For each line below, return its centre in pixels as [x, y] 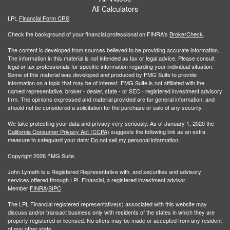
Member [19, 188]
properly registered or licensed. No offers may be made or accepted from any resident [115, 221]
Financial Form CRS [44, 18]
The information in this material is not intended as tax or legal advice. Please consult [111, 58]
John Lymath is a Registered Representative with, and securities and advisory [104, 172]
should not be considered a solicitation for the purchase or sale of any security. [105, 108]
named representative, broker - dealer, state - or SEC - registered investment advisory [115, 91]
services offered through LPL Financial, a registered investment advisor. [97, 180]
